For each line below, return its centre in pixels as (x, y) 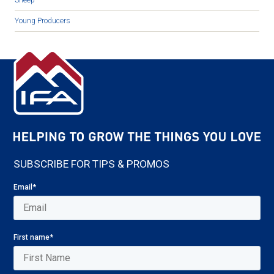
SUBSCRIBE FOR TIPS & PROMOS (92, 164)
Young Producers (43, 21)
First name (32, 237)
